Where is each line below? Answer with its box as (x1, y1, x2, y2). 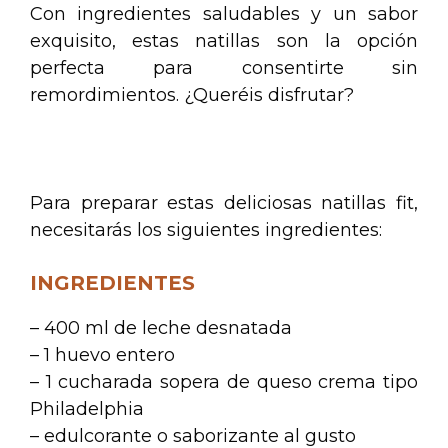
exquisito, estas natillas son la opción (30, 29, 418, 52)
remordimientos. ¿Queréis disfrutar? (30, 83, 354, 106)
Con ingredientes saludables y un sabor (30, 2, 418, 25)
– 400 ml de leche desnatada (30, 316, 292, 339)
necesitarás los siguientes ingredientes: (30, 218, 382, 241)
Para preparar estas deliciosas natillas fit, (30, 191, 418, 214)
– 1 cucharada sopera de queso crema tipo (30, 370, 418, 393)
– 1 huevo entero (30, 343, 175, 366)
